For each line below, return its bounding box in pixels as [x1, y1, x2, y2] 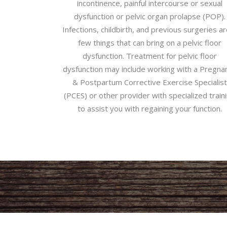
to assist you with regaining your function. [77, 103, 222, 113]
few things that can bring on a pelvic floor [78, 37, 221, 48]
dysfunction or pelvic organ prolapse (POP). [73, 11, 225, 21]
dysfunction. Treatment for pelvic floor [82, 51, 217, 61]
